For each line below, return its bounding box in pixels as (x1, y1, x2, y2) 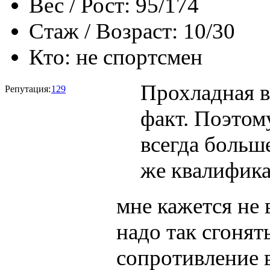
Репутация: (5, 83, 51, 94)
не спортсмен (76, 44, 202, 69)
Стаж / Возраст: (29, 18, 178, 43)
